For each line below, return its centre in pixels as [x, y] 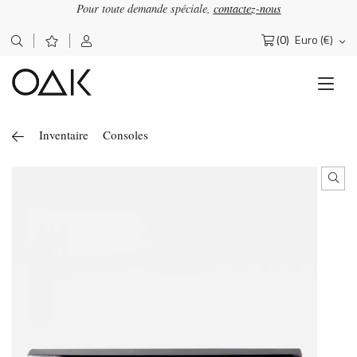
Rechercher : [52, 46]
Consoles [126, 135]
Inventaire [64, 135]
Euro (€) [314, 40]
